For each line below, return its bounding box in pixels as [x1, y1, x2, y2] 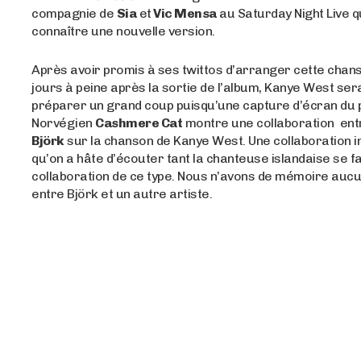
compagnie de [31, 6, 117, 22]
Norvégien [31, 115, 96, 131]
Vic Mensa [151, 6, 217, 22]
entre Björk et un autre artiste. [31, 186, 213, 202]
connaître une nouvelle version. [31, 23, 215, 39]
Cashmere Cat [95, 115, 183, 131]
